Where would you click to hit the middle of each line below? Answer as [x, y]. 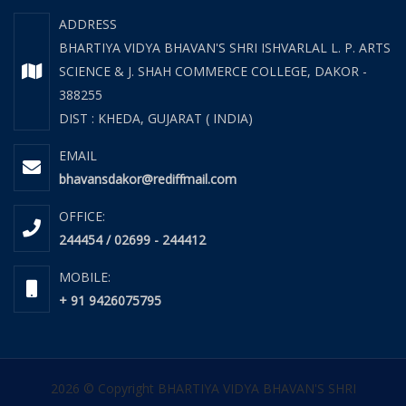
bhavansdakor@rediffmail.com [148, 179]
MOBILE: [85, 277]
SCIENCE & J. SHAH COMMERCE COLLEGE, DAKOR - [213, 72]
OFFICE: [82, 217]
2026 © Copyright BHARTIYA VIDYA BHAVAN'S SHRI [203, 389]
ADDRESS [88, 24]
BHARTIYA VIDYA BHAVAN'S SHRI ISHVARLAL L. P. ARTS [225, 48]
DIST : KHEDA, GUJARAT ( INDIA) [156, 119]
